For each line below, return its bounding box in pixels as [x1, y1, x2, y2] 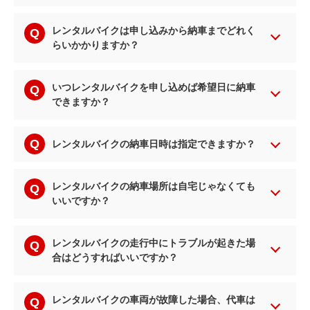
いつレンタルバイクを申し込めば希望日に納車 [52, 82, 255, 93]
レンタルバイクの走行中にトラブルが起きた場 [52, 237, 255, 248]
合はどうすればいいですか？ [52, 252, 178, 263]
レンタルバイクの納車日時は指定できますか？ [52, 138, 255, 149]
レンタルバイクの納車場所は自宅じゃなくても [52, 181, 255, 192]
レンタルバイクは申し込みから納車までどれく [52, 25, 255, 36]
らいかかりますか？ [52, 39, 139, 51]
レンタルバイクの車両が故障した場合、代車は [52, 294, 255, 305]
